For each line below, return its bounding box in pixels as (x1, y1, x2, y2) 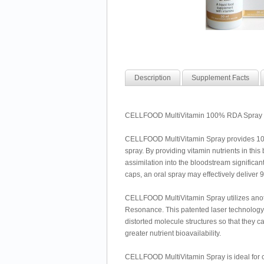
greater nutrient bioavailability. (125, 229, 221, 237)
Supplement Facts (192, 74, 249, 82)
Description (134, 74, 171, 82)
